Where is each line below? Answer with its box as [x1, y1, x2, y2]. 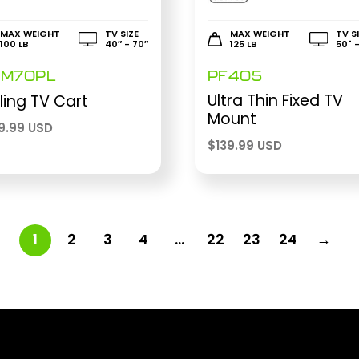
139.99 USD [215, 137, 282, 155]
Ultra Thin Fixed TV [207, 90, 343, 112]
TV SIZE [104, 26, 139, 40]
